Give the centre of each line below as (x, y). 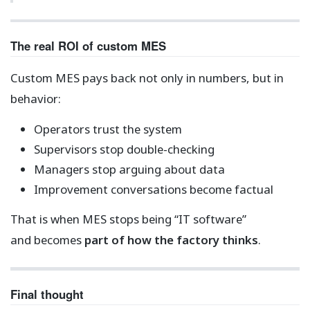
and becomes (47, 240)
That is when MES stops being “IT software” (128, 219)
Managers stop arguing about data (129, 170)
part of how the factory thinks (171, 240)
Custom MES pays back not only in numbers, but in (147, 77)
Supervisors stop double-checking (124, 149)
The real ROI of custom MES (88, 45)
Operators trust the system (108, 129)
